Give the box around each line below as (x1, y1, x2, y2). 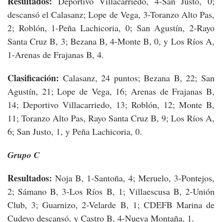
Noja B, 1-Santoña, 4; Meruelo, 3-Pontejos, (55, 171, 215, 184)
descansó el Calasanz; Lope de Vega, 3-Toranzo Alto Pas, (7, 8, 215, 20)
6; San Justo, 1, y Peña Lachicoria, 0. (7, 125, 142, 137)
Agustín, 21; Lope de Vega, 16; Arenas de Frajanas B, (7, 85, 215, 97)
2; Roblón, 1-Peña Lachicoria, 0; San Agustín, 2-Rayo (7, 21, 215, 34)
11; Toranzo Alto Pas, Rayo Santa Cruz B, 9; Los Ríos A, (7, 111, 215, 124)
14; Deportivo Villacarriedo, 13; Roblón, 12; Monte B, (7, 98, 215, 111)
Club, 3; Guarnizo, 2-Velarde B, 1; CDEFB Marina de (7, 198, 215, 211)
